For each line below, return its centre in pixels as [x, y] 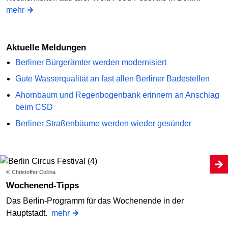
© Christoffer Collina [31, 172]
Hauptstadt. [29, 213]
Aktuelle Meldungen [49, 47]
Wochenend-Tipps [47, 186]
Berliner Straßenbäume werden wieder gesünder [103, 124]
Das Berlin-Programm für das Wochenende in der [95, 201]
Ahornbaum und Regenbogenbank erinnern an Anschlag [117, 95]
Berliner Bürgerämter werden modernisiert [91, 63]
